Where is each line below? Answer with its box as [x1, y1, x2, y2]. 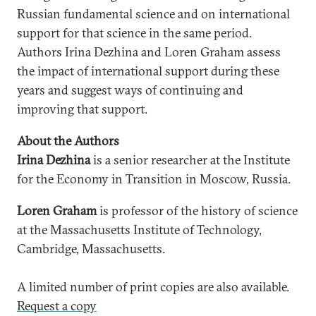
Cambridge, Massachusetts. [17, 241, 165, 257]
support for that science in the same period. [17, 25, 252, 41]
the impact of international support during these [17, 63, 279, 79]
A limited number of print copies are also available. [17, 279, 289, 295]
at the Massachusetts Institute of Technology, [17, 221, 262, 238]
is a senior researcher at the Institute [90, 152, 290, 168]
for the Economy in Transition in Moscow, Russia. [17, 171, 291, 187]
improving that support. [17, 101, 147, 117]
